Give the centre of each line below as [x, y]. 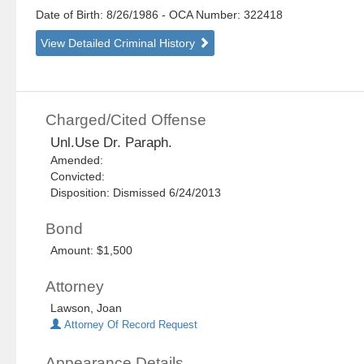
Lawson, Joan [87, 308]
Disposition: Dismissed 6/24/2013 [136, 193]
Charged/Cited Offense [126, 120]
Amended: [80, 160]
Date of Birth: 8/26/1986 [99, 15]
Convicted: [81, 177]
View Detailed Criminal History [120, 43]
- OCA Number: [201, 15]
